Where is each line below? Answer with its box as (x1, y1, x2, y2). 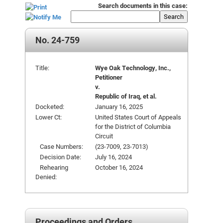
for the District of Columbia (95, 122, 171, 131)
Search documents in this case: (98, 1, 188, 10)
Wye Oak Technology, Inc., (95, 63, 171, 72)
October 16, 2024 (95, 163, 143, 172)
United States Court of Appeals (95, 112, 181, 121)
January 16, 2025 (95, 102, 143, 111)
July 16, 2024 (95, 152, 132, 161)
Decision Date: (35, 152, 81, 161)
